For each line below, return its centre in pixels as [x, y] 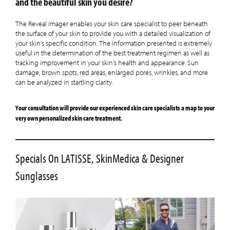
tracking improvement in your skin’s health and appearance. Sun [107, 63]
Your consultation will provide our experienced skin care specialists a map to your [115, 108]
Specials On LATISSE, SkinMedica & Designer [100, 159]
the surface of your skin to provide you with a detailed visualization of [113, 34]
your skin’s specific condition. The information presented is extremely [114, 43]
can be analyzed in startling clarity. [64, 82]
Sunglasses [37, 176]
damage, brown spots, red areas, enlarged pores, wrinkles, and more [112, 73]
